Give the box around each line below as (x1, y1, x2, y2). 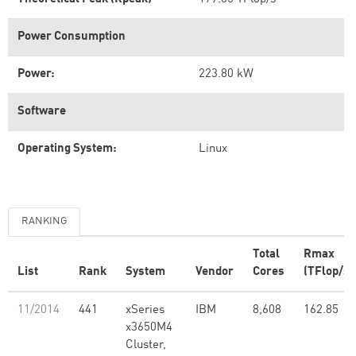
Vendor (195, 266, 234, 278)
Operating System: (17, 143, 117, 155)
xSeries (126, 304, 164, 316)
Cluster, (126, 339, 166, 351)
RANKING (21, 216, 67, 226)
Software (17, 106, 66, 118)
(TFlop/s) (304, 266, 354, 278)
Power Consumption (17, 31, 126, 43)
